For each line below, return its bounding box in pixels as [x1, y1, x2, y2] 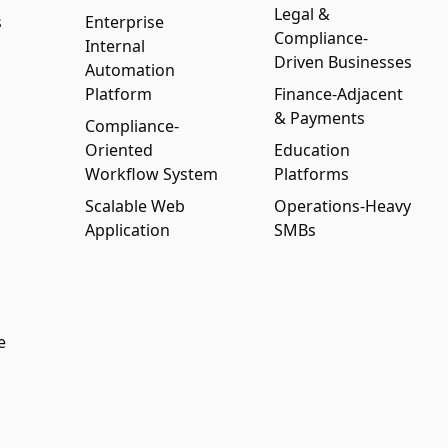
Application [84, 219, 170, 241]
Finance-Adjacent [274, 83, 404, 105]
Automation [84, 59, 175, 81]
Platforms [274, 163, 350, 185]
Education [274, 139, 351, 161]
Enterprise [84, 11, 164, 33]
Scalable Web [84, 195, 185, 217]
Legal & [274, 3, 331, 25]
